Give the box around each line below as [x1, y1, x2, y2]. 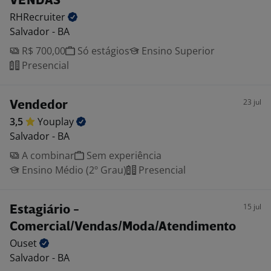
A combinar [19, 149, 74, 162]
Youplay [38, 115, 76, 128]
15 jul [243, 201, 261, 212]
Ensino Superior [139, 44, 215, 57]
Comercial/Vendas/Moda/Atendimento [10, 221, 236, 233]
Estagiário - [10, 204, 79, 217]
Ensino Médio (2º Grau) [19, 163, 126, 177]
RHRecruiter [10, 10, 68, 24]
